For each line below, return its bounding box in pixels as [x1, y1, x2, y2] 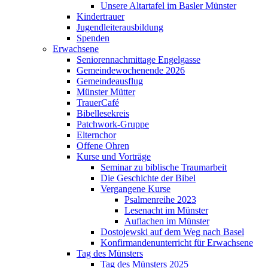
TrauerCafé [77, 98, 119, 108]
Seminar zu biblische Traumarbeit [100, 162, 227, 173]
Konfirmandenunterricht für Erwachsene [100, 237, 253, 248]
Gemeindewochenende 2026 [77, 65, 185, 76]
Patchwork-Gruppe [77, 119, 149, 130]
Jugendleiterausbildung [77, 22, 163, 33]
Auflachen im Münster [124, 216, 209, 227]
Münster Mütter [77, 87, 135, 98]
